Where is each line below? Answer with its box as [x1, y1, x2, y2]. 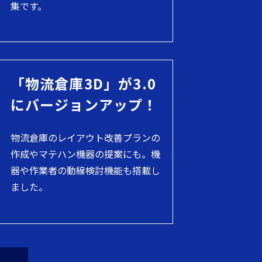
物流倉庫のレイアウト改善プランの [10, 130, 160, 145]
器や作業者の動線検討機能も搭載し [10, 163, 160, 178]
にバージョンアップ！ [10, 94, 158, 115]
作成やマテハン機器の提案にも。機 [10, 147, 160, 161]
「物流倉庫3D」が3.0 [10, 73, 156, 94]
